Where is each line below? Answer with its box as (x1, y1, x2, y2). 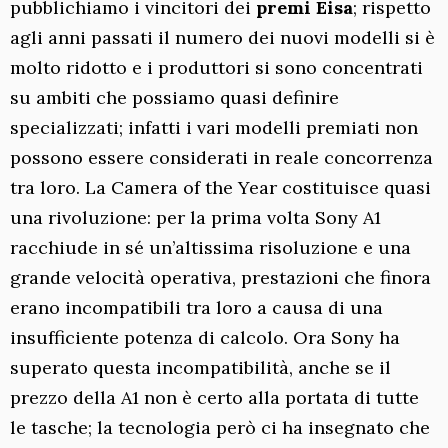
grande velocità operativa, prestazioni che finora (10, 265, 431, 289)
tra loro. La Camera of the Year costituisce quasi (10, 175, 431, 199)
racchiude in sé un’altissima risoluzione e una (10, 235, 411, 259)
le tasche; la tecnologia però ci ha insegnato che (10, 415, 430, 439)
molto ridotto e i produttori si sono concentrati (10, 55, 423, 79)
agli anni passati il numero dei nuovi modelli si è (10, 25, 435, 49)
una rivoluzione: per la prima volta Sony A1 (10, 205, 381, 229)
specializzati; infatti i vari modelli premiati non (10, 115, 418, 139)
